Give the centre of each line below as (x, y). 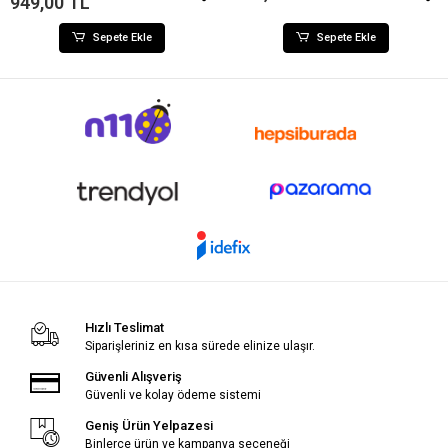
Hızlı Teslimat (124, 328)
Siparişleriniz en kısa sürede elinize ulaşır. (199, 346)
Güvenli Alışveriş (133, 377)
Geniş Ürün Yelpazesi (148, 426)
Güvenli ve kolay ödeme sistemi (172, 395)
